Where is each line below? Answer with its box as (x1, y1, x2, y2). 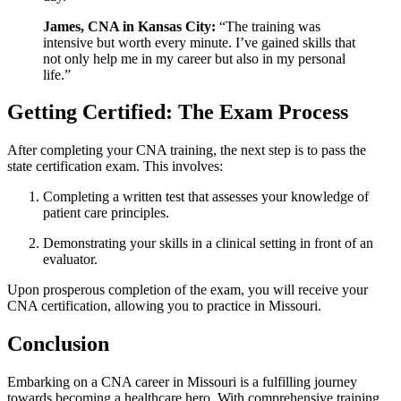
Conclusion (7, 332, 109, 356)
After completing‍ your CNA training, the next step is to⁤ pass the (7, 142, 366, 158)
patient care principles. (43, 205, 169, 221)
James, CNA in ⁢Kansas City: (43, 18, 216, 34)
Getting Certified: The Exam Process (7, 100, 348, 124)
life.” (43, 66, 71, 82)
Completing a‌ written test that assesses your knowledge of (43, 189, 369, 205)
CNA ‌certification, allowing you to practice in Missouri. (7, 298, 321, 314)
